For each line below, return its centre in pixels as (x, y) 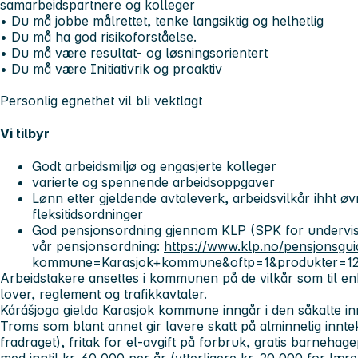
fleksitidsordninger (88, 215)
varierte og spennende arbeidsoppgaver (153, 183)
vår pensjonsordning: (98, 247)
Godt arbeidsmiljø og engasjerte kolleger (154, 167)
